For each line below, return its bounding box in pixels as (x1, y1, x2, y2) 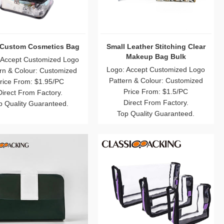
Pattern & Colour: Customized (108, 76, 203, 84)
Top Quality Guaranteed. (117, 109, 195, 117)
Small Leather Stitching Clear (106, 42, 205, 50)
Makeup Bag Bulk (125, 52, 186, 60)
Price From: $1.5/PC (123, 87, 188, 95)
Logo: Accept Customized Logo (106, 65, 205, 73)
